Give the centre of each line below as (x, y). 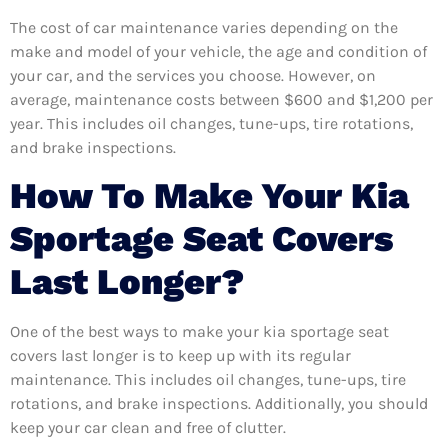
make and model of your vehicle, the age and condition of (218, 52)
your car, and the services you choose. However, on (193, 76)
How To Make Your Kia (209, 195)
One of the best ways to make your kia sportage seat (199, 331)
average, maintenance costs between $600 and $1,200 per (221, 100)
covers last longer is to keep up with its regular (180, 355)
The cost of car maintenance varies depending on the (204, 28)
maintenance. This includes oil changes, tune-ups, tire (208, 379)
